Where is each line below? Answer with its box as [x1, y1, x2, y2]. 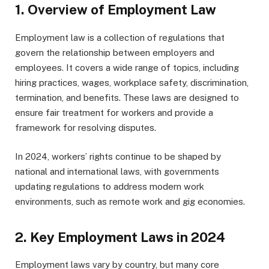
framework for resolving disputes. [15, 122, 156, 133]
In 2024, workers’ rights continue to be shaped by [15, 151, 221, 162]
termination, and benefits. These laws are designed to [15, 92, 239, 103]
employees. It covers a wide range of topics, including [15, 62, 239, 73]
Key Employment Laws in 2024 [30, 229, 225, 245]
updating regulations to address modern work [15, 181, 204, 192]
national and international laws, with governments [15, 166, 219, 177]
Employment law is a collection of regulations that [15, 32, 225, 43]
